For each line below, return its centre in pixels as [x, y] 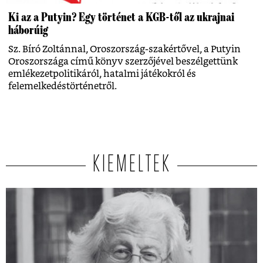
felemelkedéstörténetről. [63, 87]
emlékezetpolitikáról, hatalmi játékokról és [102, 74]
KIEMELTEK [131, 166]
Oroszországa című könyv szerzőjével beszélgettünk [123, 62]
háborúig [28, 30]
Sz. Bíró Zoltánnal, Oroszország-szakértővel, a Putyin [124, 50]
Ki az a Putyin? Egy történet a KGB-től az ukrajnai [121, 17]
